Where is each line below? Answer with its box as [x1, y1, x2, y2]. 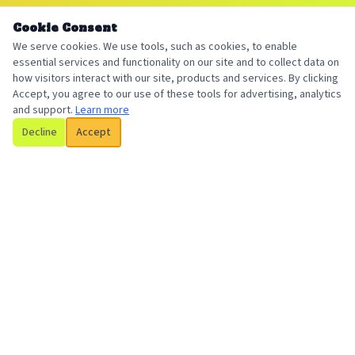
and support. [13, 102, 73, 118]
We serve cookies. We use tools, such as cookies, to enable [13, 39, 297, 55]
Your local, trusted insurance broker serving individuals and [13, 290, 308, 306]
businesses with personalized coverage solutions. [13, 307, 260, 323]
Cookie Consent [13, 20, 117, 36]
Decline [22, 124, 57, 140]
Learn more [75, 102, 129, 118]
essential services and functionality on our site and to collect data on [13, 55, 339, 71]
